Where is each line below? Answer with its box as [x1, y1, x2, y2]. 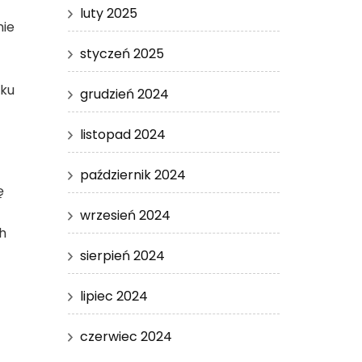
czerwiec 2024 [79, 326, 172, 346]
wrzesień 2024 [79, 205, 170, 225]
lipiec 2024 [79, 286, 148, 305]
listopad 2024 [79, 124, 166, 144]
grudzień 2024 [79, 84, 169, 103]
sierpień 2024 [79, 246, 165, 265]
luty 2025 [79, 3, 137, 23]
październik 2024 [79, 165, 186, 184]
